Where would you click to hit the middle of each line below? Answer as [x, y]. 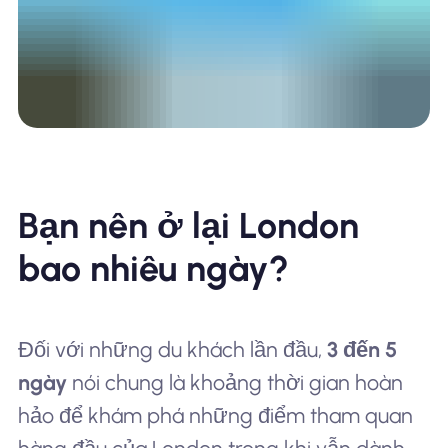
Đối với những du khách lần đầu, [172, 350]
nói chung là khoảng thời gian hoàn [234, 383]
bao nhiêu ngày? [153, 269]
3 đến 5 [361, 350]
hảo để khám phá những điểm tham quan [215, 416]
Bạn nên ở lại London [188, 226]
